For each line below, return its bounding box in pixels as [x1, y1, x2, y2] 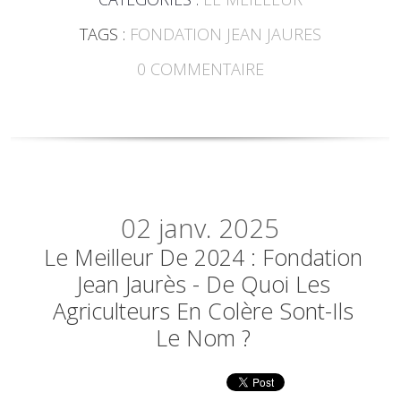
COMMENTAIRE [149, 57, 264, 80]
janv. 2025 [158, 209, 280, 246]
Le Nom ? [156, 321, 252, 353]
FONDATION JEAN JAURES [129, 22, 321, 45]
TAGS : [79, 22, 130, 45]
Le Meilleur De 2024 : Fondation [44, 241, 363, 272]
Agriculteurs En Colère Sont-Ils [53, 294, 354, 326]
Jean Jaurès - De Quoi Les [76, 268, 330, 299]
